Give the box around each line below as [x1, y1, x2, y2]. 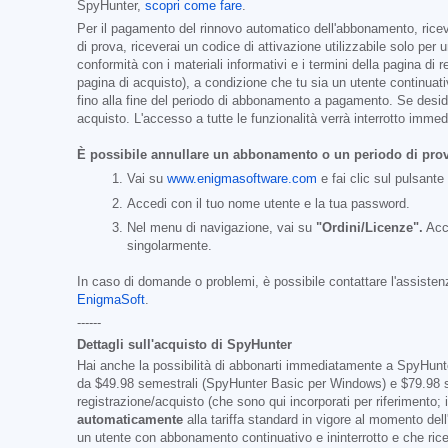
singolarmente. [127, 238, 212, 253]
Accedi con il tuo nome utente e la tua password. [127, 196, 410, 211]
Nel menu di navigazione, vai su [127, 220, 316, 235]
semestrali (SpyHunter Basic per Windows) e [134, 376, 401, 391]
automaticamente [77, 412, 183, 427]
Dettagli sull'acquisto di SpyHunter [77, 336, 292, 352]
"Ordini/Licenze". [316, 220, 423, 235]
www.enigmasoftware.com [167, 172, 317, 187]
